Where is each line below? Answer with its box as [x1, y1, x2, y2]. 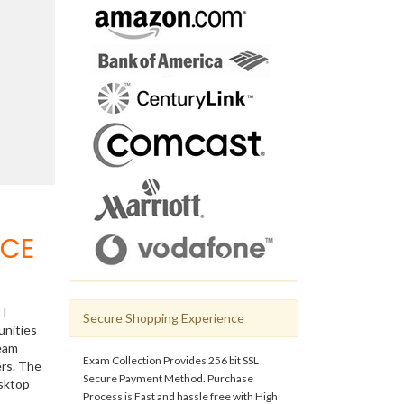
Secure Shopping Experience [83, 309, 244, 326]
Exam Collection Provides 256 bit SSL [83, 353, 259, 367]
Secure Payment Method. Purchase [83, 371, 253, 385]
